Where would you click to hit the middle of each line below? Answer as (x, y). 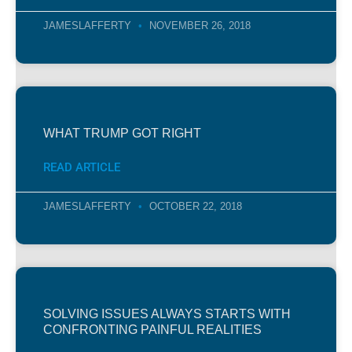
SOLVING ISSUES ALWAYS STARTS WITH (167, 313)
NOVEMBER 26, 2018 (198, 25)
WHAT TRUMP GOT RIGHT (122, 133)
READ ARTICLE (82, 167)
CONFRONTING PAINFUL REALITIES (152, 329)
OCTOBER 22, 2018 (194, 206)
